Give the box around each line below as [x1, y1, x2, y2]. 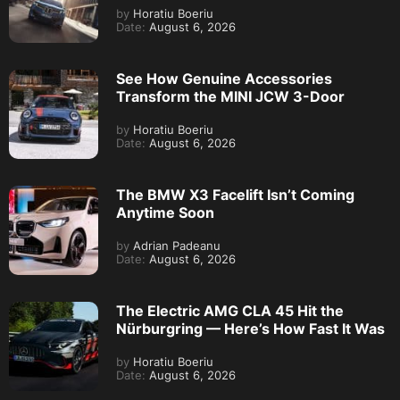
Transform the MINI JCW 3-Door [116, 87, 345, 105]
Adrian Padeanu [129, 238, 221, 253]
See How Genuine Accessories [116, 69, 332, 87]
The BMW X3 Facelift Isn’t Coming [116, 185, 354, 204]
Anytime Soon [116, 203, 214, 221]
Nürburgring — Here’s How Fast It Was [116, 319, 385, 337]
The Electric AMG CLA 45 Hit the [116, 301, 344, 320]
